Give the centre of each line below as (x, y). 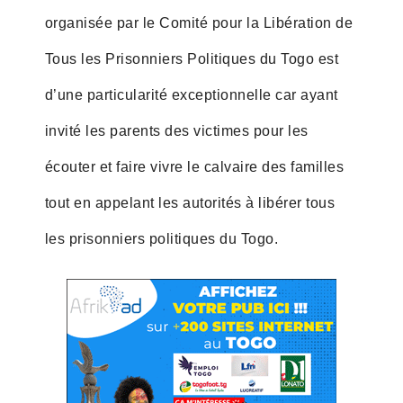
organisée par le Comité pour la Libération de (199, 22)
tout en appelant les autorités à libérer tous (190, 202)
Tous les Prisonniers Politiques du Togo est (192, 58)
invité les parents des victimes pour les (176, 130)
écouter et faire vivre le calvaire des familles (194, 166)
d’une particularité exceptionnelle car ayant (191, 94)
